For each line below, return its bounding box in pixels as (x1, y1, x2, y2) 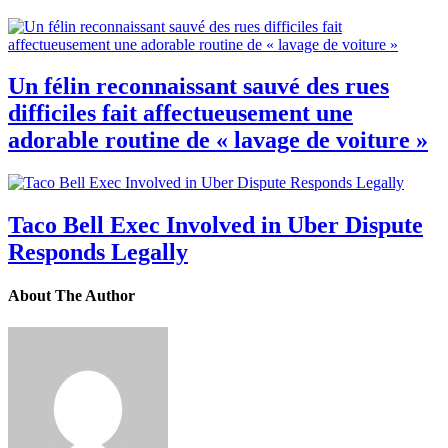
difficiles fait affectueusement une (8, 100, 353, 127)
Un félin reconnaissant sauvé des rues (8, 73, 389, 100)
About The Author (8, 287, 135, 305)
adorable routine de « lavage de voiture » (8, 127, 428, 154)
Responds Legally (8, 239, 188, 266)
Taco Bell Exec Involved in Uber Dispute (8, 212, 423, 239)
